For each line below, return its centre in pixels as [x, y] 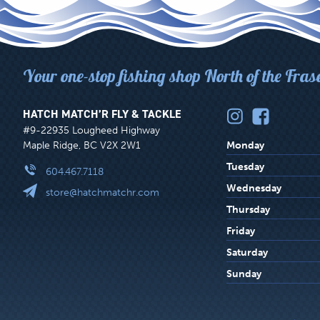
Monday [245, 145]
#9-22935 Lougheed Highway [91, 130]
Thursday [248, 209]
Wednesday [254, 188]
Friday [241, 231]
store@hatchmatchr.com [102, 192]
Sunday [244, 274]
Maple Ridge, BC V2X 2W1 [82, 145]
